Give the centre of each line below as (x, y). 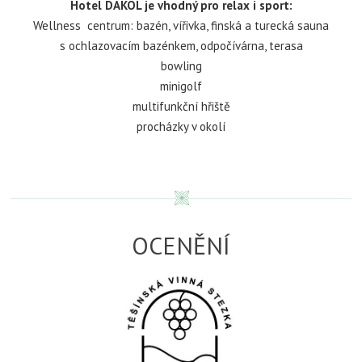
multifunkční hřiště (181, 106)
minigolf (181, 86)
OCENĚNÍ (181, 245)
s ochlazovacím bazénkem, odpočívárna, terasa (181, 45)
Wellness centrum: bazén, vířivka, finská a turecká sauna (181, 25)
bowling (181, 65)
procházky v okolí (181, 126)
